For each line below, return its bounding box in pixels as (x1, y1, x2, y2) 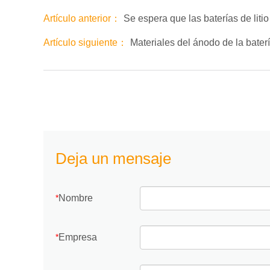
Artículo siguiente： (43, 37, 127, 48)
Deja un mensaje (55, 149, 171, 168)
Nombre (58, 193, 93, 203)
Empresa (58, 232, 97, 242)
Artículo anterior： (43, 13, 121, 24)
